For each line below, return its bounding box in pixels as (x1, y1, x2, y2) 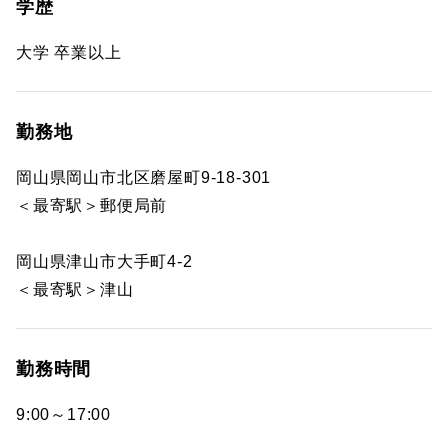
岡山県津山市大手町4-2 (16, 253, 193, 270)
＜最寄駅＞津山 (16, 281, 134, 298)
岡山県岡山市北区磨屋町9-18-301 (16, 169, 272, 186)
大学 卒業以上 (16, 44, 122, 61)
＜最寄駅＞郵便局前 (16, 197, 168, 214)
